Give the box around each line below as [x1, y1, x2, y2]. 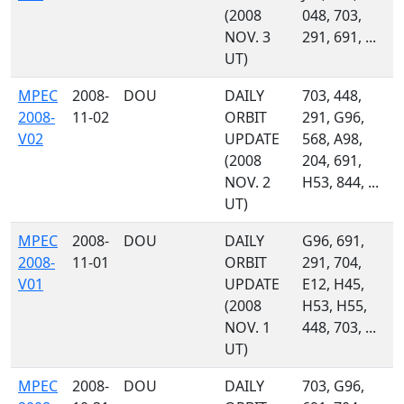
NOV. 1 [225, 317, 271, 337]
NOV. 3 [225, 27, 271, 47]
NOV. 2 [225, 172, 271, 192]
